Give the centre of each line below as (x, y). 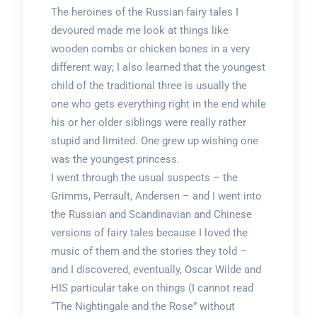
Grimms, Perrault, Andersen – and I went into (156, 196)
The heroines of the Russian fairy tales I (144, 12)
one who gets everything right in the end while (158, 104)
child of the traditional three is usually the (149, 85)
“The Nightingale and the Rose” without (143, 306)
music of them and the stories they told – (149, 251)
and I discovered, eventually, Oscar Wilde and (156, 269)
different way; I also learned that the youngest (158, 67)
